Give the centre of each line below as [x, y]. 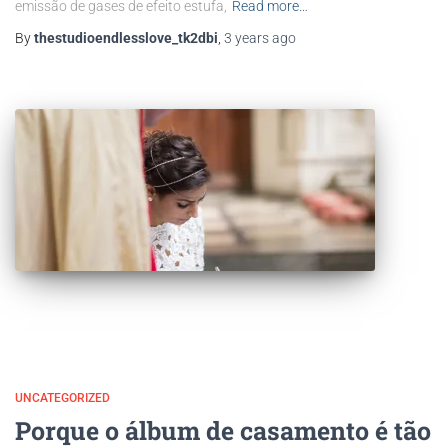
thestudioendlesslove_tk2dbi [126, 38]
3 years [246, 38]
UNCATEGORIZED [62, 398]
